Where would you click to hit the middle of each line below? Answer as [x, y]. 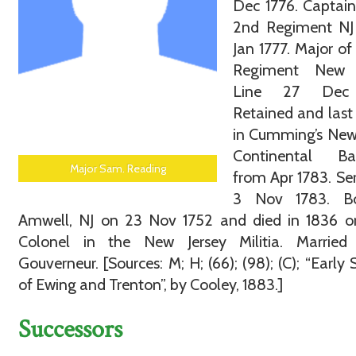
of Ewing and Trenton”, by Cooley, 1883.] [151, 285]
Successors [71, 329]
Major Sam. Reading [118, 169]
